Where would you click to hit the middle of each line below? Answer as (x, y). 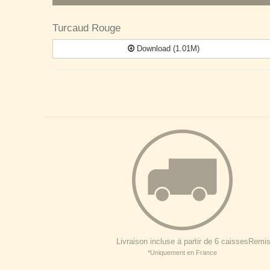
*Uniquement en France (182, 253)
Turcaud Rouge (86, 28)
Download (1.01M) (167, 49)
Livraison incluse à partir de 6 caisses (182, 241)
